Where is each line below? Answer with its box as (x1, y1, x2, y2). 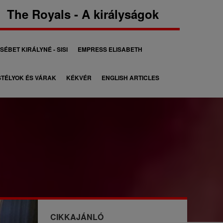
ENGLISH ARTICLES (102, 73, 159, 82)
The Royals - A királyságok (6, 5, 159, 22)
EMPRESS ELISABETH (78, 45, 142, 54)
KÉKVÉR (66, 73, 92, 82)
